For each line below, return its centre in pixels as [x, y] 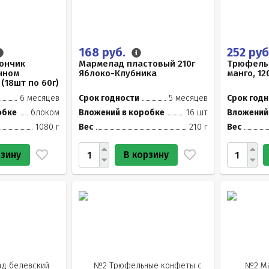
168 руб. [104, 52]
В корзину [147, 155]
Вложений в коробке [122, 113]
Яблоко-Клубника [118, 73]
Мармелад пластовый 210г [137, 64]
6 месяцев [40, 98]
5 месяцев [188, 98]
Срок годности [109, 98]
